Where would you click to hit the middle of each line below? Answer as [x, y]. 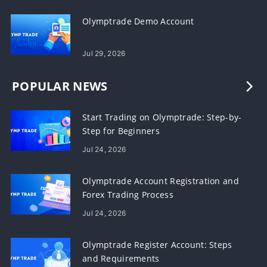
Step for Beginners [121, 131]
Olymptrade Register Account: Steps [157, 245]
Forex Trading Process [128, 195]
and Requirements [121, 259]
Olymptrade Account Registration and [161, 181]
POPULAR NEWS [60, 86]
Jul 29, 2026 [104, 54]
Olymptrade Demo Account [138, 21]
